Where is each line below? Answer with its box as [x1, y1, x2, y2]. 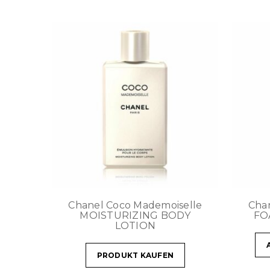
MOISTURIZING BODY [80, 209, 191, 221]
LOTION [115, 219, 156, 231]
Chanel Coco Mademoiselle [68, 199, 202, 211]
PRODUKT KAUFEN [96, 250, 174, 260]
